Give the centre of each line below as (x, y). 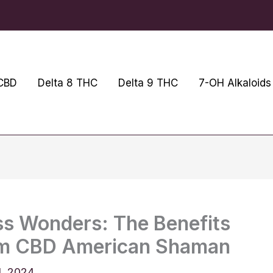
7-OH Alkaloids (235, 83)
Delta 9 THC (148, 83)
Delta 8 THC (68, 83)
